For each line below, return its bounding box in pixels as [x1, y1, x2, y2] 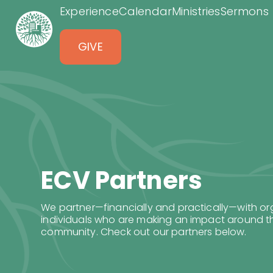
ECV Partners [41, 163, 203, 198]
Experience [60, 4, 119, 19]
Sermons [220, 4, 269, 19]
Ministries [172, 4, 221, 19]
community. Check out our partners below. [41, 225, 247, 239]
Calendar [118, 4, 172, 19]
